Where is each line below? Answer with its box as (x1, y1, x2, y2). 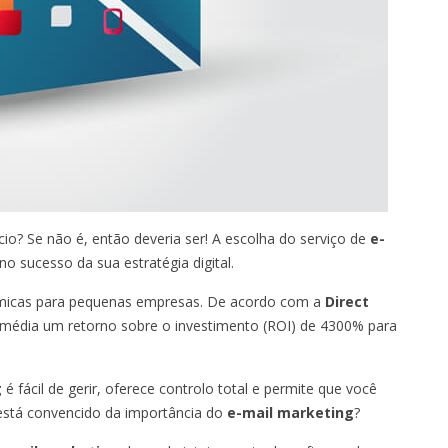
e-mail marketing (227, 402, 354, 422)
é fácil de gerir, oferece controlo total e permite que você (2, 378, 377, 398)
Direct (325, 291, 369, 311)
